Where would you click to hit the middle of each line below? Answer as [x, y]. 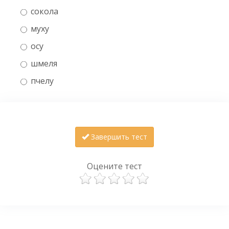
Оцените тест [114, 166]
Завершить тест [118, 136]
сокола [44, 11]
